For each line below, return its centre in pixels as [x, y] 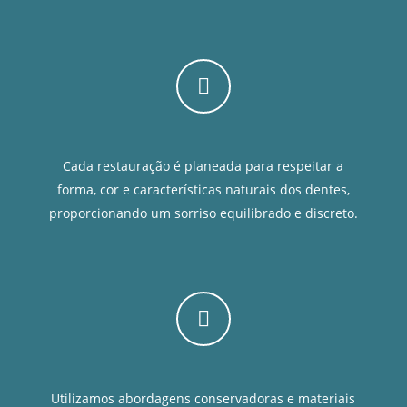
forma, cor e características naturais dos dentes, [203, 189]
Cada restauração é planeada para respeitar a [203, 165]
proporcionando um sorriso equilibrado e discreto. [203, 213]
